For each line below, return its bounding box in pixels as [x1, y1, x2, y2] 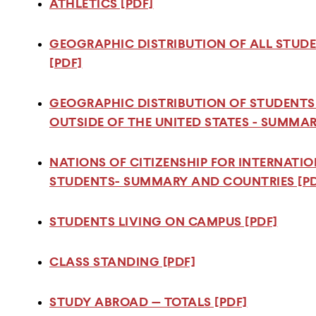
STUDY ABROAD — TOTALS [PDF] [49, 296, 248, 309]
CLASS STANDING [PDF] [49, 256, 195, 269]
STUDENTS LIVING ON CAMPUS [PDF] [49, 216, 278, 229]
